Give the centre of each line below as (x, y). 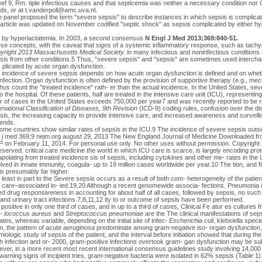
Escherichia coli (191, 220)
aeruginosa (79, 227)
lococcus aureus (27, 213)
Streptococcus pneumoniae (104, 213)
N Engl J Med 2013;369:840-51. (191, 38)
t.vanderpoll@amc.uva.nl (60, 10)
